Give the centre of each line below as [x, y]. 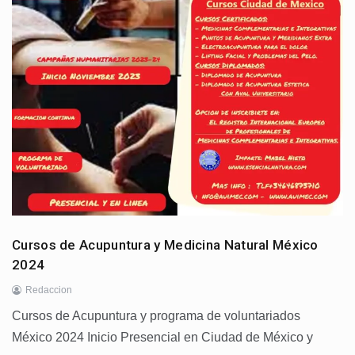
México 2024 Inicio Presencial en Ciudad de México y [162, 337]
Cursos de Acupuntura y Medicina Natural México [165, 244]
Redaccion [49, 290]
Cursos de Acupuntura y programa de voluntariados [156, 315]
